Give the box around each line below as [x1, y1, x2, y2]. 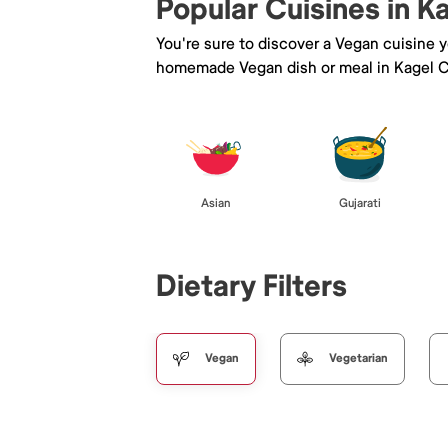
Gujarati [339, 195, 381, 211]
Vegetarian [329, 350, 388, 366]
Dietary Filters [156, 267, 347, 305]
